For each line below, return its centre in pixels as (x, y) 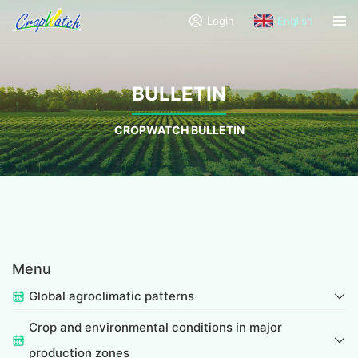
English (295, 21)
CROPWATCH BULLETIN (179, 129)
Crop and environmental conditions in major (155, 328)
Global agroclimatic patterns (111, 296)
